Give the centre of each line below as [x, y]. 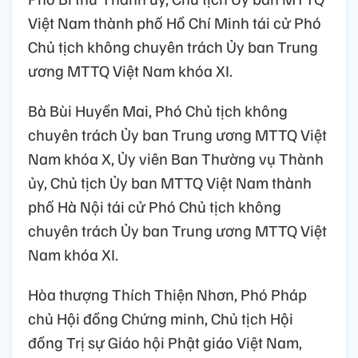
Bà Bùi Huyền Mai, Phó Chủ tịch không [158, 111]
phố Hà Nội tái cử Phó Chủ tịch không [155, 207]
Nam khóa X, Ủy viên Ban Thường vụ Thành [176, 159]
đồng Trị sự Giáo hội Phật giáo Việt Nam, [165, 342]
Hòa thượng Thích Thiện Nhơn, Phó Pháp [167, 294]
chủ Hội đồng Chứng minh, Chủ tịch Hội [161, 318]
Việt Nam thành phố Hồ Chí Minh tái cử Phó [175, 23]
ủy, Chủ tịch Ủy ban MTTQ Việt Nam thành [170, 183]
